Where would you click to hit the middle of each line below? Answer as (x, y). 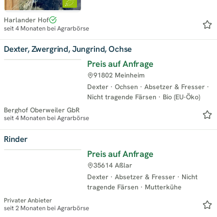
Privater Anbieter (28, 200)
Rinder (16, 139)
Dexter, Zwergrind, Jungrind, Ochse (68, 49)
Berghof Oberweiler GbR (42, 110)
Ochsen (126, 86)
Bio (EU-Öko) (181, 97)
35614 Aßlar (113, 165)
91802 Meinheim (119, 75)
